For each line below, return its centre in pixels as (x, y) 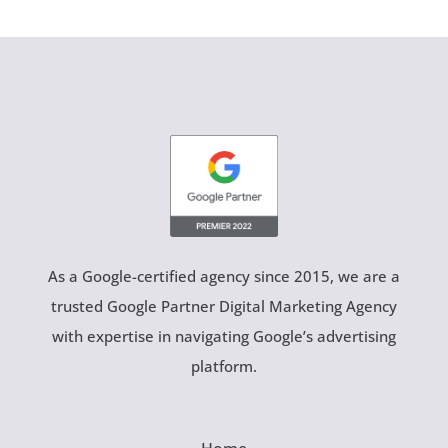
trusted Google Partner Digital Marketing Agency (223, 306)
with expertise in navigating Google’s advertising (223, 336)
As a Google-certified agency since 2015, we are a (223, 276)
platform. (223, 366)
